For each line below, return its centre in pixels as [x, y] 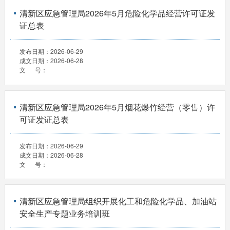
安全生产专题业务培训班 [64, 213]
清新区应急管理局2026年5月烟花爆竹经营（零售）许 [117, 107]
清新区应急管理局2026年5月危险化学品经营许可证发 [117, 13]
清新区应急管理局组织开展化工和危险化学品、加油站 [118, 201]
